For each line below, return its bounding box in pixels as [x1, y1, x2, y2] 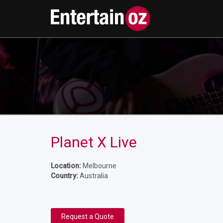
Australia [78, 172, 108, 180]
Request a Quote [61, 213, 114, 221]
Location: [51, 162, 81, 170]
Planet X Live [51, 133, 137, 151]
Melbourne [81, 162, 116, 170]
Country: [51, 172, 78, 180]
